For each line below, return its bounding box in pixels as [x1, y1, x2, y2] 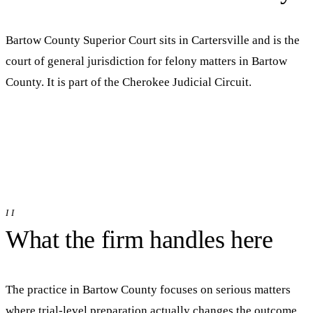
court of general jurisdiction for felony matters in [6, 54, 252, 68]
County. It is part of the [6, 75, 122, 89]
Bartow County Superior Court [6, 33, 156, 47]
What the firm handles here [6, 225, 273, 254]
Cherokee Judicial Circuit [122, 75, 249, 89]
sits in [156, 33, 191, 47]
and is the [249, 33, 300, 47]
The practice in [6, 282, 82, 296]
